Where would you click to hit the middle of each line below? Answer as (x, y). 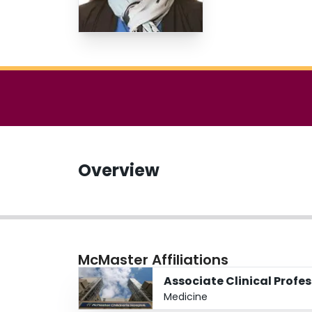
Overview (119, 171)
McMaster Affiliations (153, 260)
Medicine (186, 297)
